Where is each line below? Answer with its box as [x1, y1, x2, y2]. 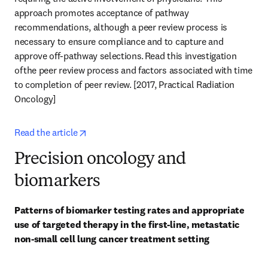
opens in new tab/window [86, 126, 189, 138]
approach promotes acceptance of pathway [14, 7, 189, 19]
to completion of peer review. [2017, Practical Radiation [14, 78, 235, 90]
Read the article [14, 126, 78, 138]
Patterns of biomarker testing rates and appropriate [14, 204, 245, 216]
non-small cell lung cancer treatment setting [14, 233, 209, 245]
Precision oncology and [14, 151, 186, 168]
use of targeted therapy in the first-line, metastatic [14, 218, 240, 230]
